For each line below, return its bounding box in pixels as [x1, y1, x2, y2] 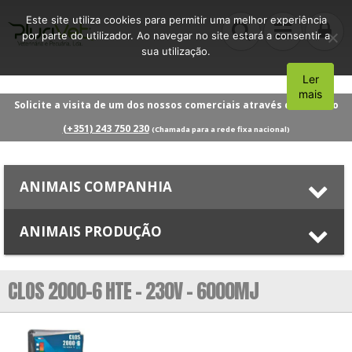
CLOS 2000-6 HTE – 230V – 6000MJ [8, 274, 258, 306]
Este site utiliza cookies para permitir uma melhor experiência [25, 13, 327, 26]
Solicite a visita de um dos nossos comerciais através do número [13, 97, 339, 112]
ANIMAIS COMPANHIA [20, 177, 172, 196]
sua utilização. [141, 45, 211, 57]
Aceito [297, 79, 329, 93]
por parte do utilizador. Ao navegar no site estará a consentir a [22, 29, 330, 42]
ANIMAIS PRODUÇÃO [20, 222, 162, 240]
